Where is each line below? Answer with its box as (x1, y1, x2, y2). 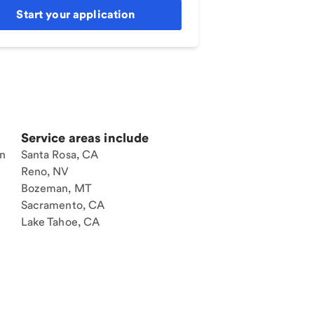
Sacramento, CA (20, 198, 105, 212)
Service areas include (20, 130, 149, 145)
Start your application (16, 8, 135, 21)
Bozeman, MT (20, 182, 93, 195)
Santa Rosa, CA (20, 148, 99, 161)
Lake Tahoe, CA (20, 215, 100, 228)
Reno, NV (20, 165, 69, 178)
